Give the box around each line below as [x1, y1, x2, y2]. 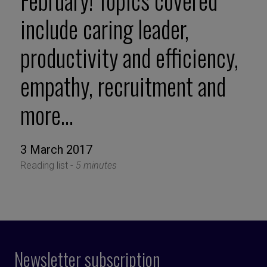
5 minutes [75, 160, 117, 172]
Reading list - [20, 160, 76, 172]
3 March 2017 [20, 142, 92, 157]
